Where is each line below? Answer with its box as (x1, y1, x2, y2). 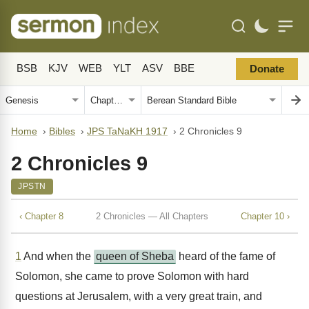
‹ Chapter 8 (19, 210, 63, 221)
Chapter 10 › (241, 210, 290, 221)
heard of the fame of (176, 250, 275, 262)
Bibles (49, 126, 75, 137)
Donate (250, 63, 284, 74)
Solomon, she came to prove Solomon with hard (15, 270, 249, 282)
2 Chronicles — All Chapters (96, 210, 208, 221)
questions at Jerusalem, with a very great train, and (15, 290, 262, 302)
